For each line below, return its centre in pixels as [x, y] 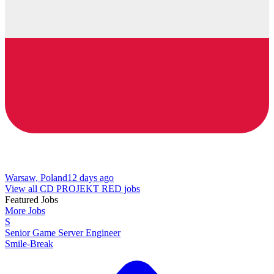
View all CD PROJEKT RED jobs [72, 189]
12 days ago [91, 178]
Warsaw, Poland [36, 178]
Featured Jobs [31, 200]
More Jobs [25, 211]
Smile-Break [29, 244]
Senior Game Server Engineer [63, 233]
